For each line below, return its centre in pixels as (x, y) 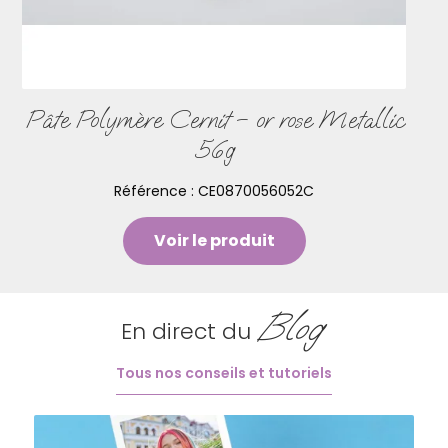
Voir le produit (214, 241)
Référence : (156, 191)
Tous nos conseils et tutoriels (224, 373)
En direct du (189, 332)
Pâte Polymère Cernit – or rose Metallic (214, 120)
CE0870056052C (256, 191)
